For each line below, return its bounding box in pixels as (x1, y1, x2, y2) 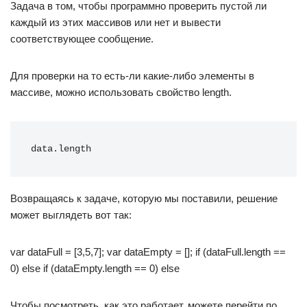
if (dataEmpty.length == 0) (43, 262, 161, 274)
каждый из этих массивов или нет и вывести (10, 16, 221, 28)
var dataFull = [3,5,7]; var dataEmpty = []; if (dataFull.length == (10, 246, 286, 258)
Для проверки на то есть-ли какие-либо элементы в (10, 70, 254, 82)
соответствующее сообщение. (10, 33, 153, 45)
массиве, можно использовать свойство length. (10, 86, 232, 98)
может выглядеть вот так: (10, 209, 132, 221)
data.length (31, 144, 91, 154)
